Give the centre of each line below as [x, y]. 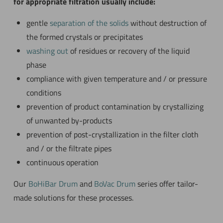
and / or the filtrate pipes [69, 148]
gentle [38, 23]
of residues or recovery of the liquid [129, 51]
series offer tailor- [167, 184]
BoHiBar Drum [53, 184]
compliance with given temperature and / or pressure [116, 79]
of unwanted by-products [69, 120]
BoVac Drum [114, 184]
